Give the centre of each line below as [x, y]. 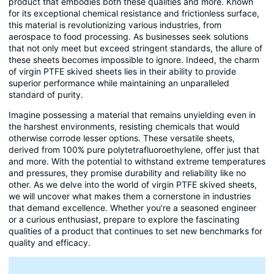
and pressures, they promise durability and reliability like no [127, 173]
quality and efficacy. [50, 243]
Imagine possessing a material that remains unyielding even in [132, 115]
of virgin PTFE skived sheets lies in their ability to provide [122, 71]
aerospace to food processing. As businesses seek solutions [128, 36]
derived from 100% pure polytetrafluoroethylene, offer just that [134, 150]
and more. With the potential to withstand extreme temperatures [137, 161]
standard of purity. [46, 94]
